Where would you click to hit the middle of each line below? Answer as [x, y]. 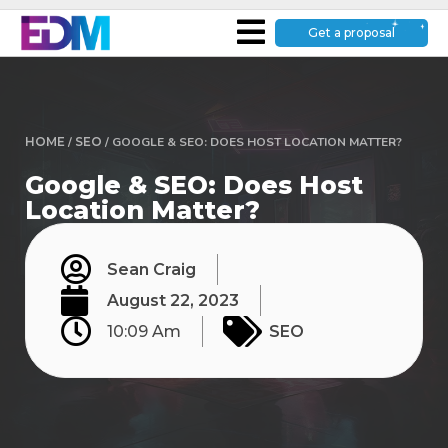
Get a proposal [351, 33]
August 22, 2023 [173, 300]
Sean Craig [151, 269]
